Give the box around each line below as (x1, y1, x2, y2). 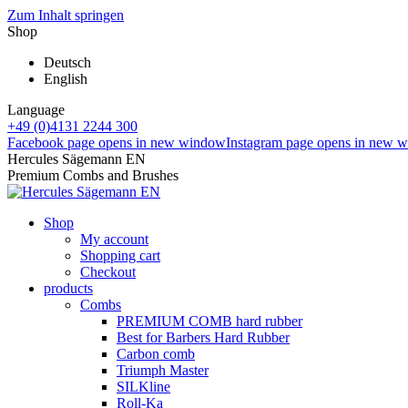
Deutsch (44, 55, 91, 70)
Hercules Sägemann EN (7, 151, 146, 167)
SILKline (117, 379, 170, 394)
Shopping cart (80, 248, 160, 263)
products (44, 280, 93, 296)
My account (80, 231, 148, 247)
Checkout (80, 264, 136, 280)
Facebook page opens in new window (7, 135, 226, 150)
